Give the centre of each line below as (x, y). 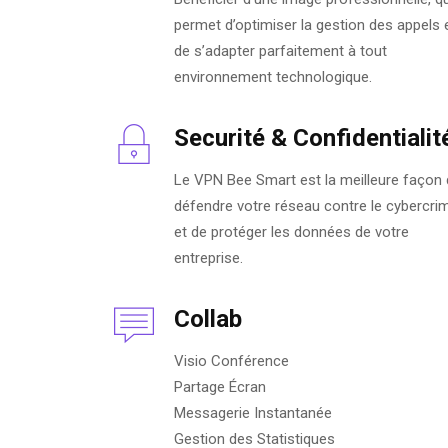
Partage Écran (220, 387)
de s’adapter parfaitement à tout (280, 51)
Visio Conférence (231, 361)
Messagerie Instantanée (253, 413)
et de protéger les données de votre (291, 232)
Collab (208, 319)
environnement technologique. (273, 77)
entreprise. (208, 258)
